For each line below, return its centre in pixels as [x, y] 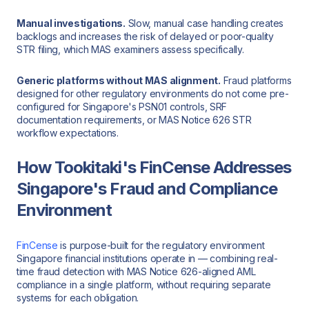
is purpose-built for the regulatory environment [161, 245]
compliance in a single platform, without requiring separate [144, 284]
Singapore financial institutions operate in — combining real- [147, 258]
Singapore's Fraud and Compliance [147, 189]
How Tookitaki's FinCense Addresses [154, 168]
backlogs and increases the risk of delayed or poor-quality [145, 36]
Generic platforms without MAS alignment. [119, 80]
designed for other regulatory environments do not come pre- [153, 93]
